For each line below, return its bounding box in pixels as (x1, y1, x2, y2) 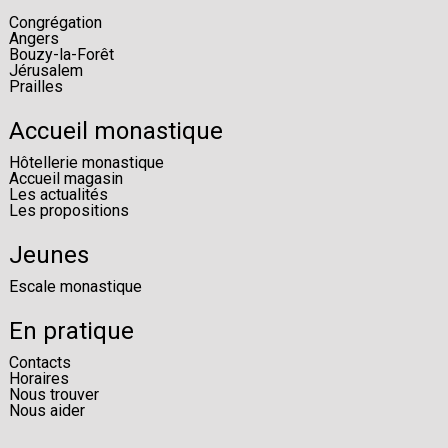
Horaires (8, 369, 69, 389)
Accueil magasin (8, 169, 123, 189)
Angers (8, 29, 59, 49)
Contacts (8, 353, 71, 373)
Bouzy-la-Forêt (8, 45, 114, 65)
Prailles (8, 77, 63, 97)
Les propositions (8, 201, 129, 221)
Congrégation (8, 13, 102, 33)
